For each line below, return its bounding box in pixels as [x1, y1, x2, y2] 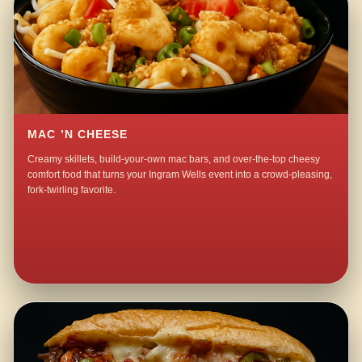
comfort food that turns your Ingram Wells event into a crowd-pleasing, [27, 168, 333, 180]
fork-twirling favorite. [27, 183, 116, 196]
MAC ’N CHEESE [27, 128, 128, 141]
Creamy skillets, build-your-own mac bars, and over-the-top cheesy [27, 153, 321, 165]
